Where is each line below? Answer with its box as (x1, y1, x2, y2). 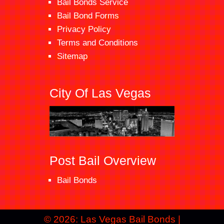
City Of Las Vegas (49, 86, 151, 100)
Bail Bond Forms (57, 11, 119, 21)
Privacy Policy (57, 24, 111, 34)
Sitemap (57, 51, 87, 61)
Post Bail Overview (49, 153, 156, 168)
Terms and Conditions (57, 38, 138, 48)
